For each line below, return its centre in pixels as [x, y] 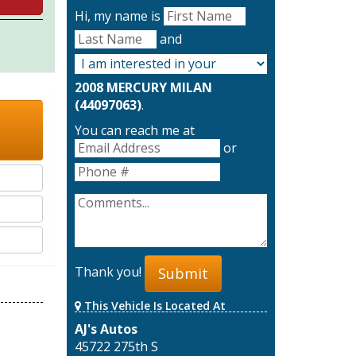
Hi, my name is [119, 16]
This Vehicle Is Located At [153, 305]
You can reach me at [134, 131]
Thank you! [109, 272]
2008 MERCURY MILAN [143, 88]
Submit [183, 273]
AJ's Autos [106, 329]
